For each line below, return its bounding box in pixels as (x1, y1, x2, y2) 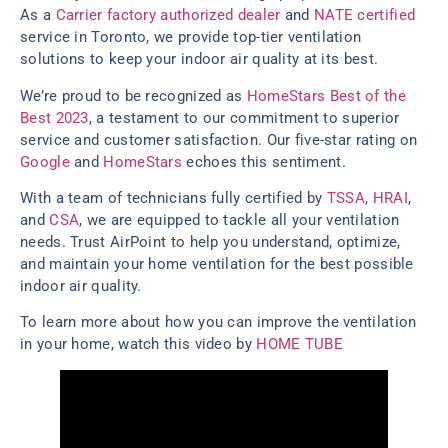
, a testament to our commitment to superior (88, 108, 400, 127)
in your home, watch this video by (20, 335, 257, 354)
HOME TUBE (256, 335, 343, 354)
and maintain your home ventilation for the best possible (20, 254, 414, 273)
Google (20, 152, 70, 171)
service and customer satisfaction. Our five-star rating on (20, 130, 418, 149)
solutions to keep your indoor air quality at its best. (20, 50, 379, 69)
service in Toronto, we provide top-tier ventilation (20, 28, 362, 47)
